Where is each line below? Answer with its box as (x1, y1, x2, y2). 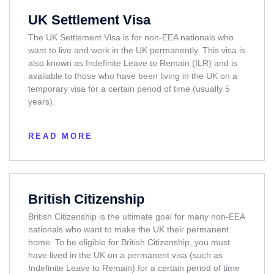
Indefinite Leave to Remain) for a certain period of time (28, 262, 240, 273)
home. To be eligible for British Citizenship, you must (28, 237, 230, 247)
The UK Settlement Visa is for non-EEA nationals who (28, 32, 234, 42)
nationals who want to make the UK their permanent (28, 224, 229, 234)
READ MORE (28, 131, 93, 141)
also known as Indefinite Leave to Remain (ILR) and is (28, 57, 237, 68)
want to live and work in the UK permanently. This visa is (28, 45, 245, 55)
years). (28, 96, 55, 106)
